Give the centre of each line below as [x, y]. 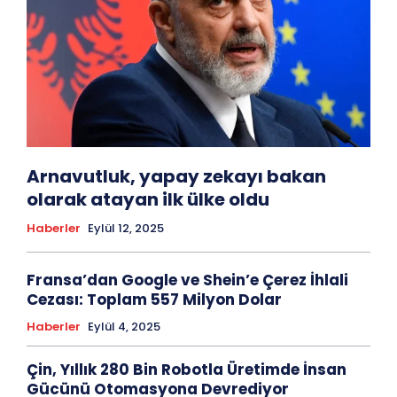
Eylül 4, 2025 [124, 327]
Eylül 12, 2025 [126, 229]
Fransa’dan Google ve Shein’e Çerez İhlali [187, 280]
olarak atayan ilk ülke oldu [148, 200]
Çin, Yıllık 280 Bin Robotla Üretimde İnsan [187, 370]
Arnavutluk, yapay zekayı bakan [176, 177]
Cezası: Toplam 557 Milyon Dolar [154, 300]
